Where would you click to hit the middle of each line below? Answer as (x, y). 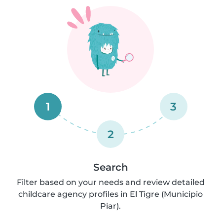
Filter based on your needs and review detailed (110, 182)
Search (110, 167)
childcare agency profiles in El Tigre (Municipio (110, 194)
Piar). (110, 206)
